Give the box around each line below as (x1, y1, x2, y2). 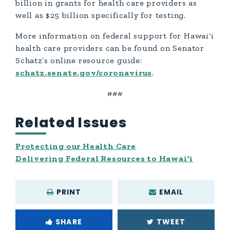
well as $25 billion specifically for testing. (15, 10, 186, 20)
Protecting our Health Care (15, 141, 136, 151)
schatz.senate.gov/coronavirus (15, 68, 152, 78)
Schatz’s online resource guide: (15, 55, 142, 65)
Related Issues (15, 113, 127, 132)
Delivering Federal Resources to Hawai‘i (15, 153, 194, 163)
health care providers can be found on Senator (15, 43, 204, 53)
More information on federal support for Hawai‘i (15, 31, 214, 41)
